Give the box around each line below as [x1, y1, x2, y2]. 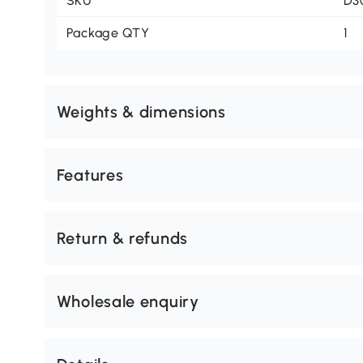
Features [56, 165, 124, 186]
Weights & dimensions [56, 102, 226, 122]
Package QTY [66, 25, 150, 41]
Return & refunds [56, 228, 188, 249]
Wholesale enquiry [56, 292, 199, 312]
